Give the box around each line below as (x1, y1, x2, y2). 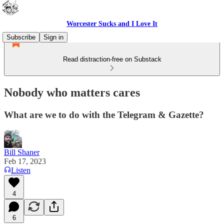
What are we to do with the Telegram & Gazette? (4, 109, 204, 120)
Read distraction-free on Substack (62, 55, 161, 63)
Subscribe (6, 33, 35, 41)
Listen (11, 165, 30, 174)
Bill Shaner (4, 147, 39, 156)
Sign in (43, 33, 63, 41)
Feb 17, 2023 (4, 156, 46, 165)
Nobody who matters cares (4, 85, 140, 99)
